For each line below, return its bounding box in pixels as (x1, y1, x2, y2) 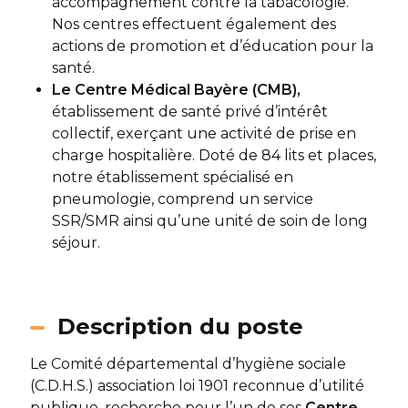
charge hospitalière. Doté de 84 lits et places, (51, 147, 376, 164)
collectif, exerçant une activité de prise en (51, 125, 356, 142)
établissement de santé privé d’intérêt (51, 103, 328, 120)
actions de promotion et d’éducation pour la (51, 37, 373, 55)
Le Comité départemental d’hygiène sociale (29, 355, 346, 372)
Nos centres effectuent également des (51, 15, 336, 33)
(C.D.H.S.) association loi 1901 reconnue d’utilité (29, 377, 364, 394)
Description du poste (56, 313, 303, 340)
